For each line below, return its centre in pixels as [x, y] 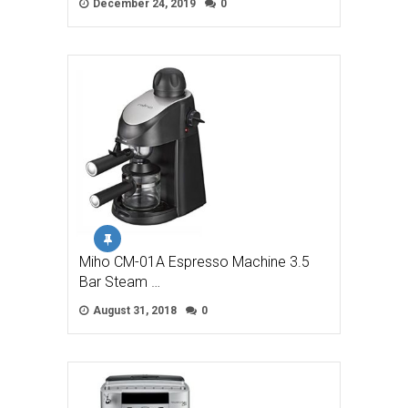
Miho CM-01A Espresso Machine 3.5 [194, 262]
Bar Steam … [120, 282]
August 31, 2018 [133, 311]
